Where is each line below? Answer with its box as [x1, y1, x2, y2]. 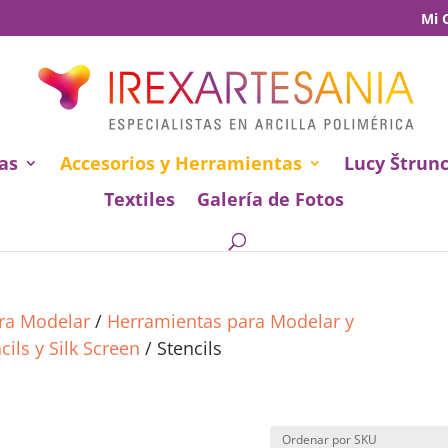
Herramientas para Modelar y [107, 309, 355, 333]
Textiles [104, 187, 175, 211]
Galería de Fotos [197, 187, 344, 211]
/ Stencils [140, 336, 223, 360]
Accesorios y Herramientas [59, 151, 302, 175]
